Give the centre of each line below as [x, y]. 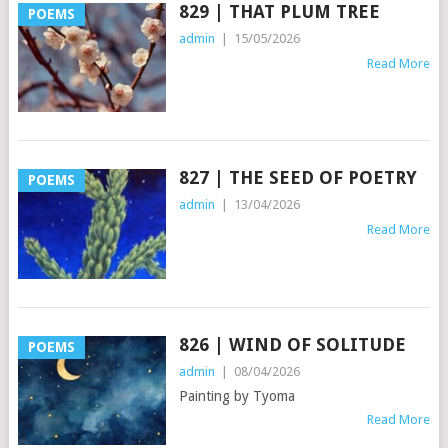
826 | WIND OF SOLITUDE [292, 344]
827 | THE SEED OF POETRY [297, 178]
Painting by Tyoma [236, 395]
